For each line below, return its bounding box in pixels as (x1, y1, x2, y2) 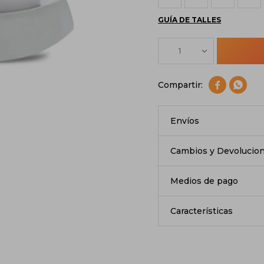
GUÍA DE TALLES (158, 15, 222, 24)
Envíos (170, 115, 200, 126)
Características (170, 206, 233, 216)
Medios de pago (170, 176, 239, 186)
